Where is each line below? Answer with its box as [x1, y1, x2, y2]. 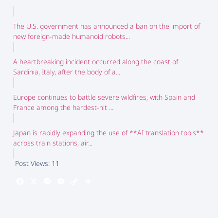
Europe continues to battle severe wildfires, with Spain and [13, 92, 195, 103]
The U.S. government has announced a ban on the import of [13, 21, 200, 32]
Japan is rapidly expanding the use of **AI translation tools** [13, 127, 204, 138]
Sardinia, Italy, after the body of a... [13, 67, 120, 77]
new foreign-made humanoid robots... [13, 31, 130, 42]
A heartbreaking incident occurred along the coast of [13, 56, 178, 67]
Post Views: [15, 158, 50, 169]
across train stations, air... [13, 138, 92, 148]
